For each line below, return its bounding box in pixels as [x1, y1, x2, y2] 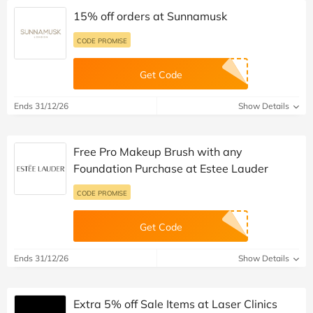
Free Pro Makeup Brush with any [73, 145, 242, 159]
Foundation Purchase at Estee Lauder [73, 161, 268, 176]
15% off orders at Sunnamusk [73, 9, 227, 24]
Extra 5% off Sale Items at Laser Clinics [73, 297, 277, 312]
